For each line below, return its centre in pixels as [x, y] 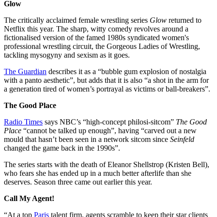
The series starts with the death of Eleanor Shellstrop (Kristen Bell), [107, 164]
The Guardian [25, 71]
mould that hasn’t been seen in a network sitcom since [87, 139]
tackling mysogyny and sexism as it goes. [67, 55]
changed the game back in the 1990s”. [62, 148]
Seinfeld [182, 139]
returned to [184, 20]
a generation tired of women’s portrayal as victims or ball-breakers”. [107, 89]
